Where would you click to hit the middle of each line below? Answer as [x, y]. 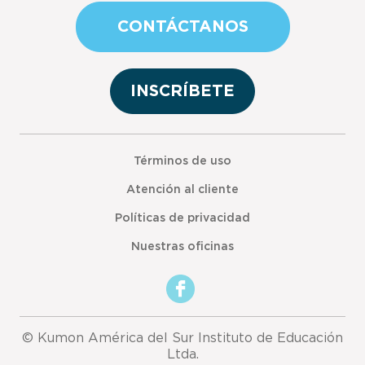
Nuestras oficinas [182, 247]
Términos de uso [182, 162]
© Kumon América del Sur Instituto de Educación [182, 339]
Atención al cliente [182, 190]
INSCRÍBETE [182, 92]
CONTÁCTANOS [182, 27]
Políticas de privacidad [182, 219]
